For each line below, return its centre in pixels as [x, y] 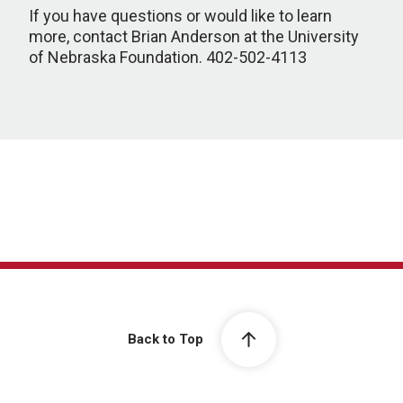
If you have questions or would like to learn [180, 16]
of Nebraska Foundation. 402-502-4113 [168, 57]
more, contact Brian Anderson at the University [194, 36]
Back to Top [165, 340]
